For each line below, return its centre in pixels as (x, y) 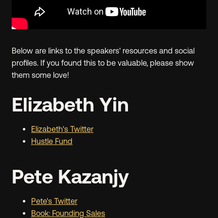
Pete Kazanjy (70, 176)
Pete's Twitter (54, 201)
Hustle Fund (52, 141)
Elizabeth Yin (70, 104)
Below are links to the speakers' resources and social (103, 51)
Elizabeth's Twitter (62, 129)
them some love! (40, 75)
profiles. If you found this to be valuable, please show (103, 63)
